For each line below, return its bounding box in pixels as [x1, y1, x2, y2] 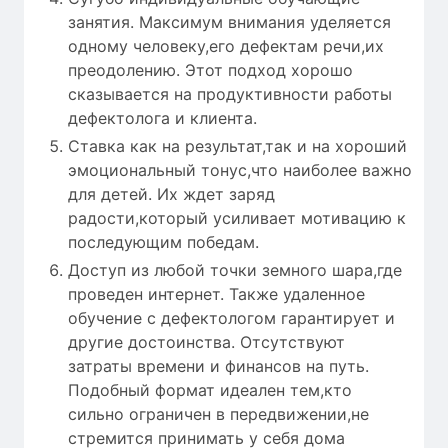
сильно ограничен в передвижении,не [68, 403, 369, 424]
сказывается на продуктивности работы [68, 83, 392, 104]
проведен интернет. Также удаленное [68, 283, 365, 304]
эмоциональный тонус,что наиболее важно [68, 159, 412, 180]
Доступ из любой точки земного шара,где [68, 259, 402, 280]
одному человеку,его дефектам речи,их [68, 35, 384, 56]
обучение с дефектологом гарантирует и [68, 307, 395, 328]
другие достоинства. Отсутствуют [68, 331, 345, 352]
